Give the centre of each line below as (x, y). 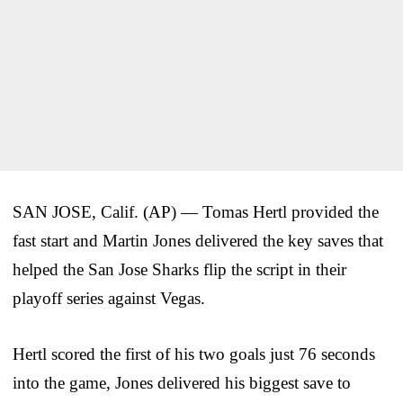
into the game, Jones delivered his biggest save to (182, 382)
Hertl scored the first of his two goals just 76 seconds (194, 354)
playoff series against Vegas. (109, 298)
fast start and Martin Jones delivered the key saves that (198, 240)
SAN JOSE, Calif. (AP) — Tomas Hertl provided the (196, 211)
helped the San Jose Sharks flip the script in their (179, 269)
